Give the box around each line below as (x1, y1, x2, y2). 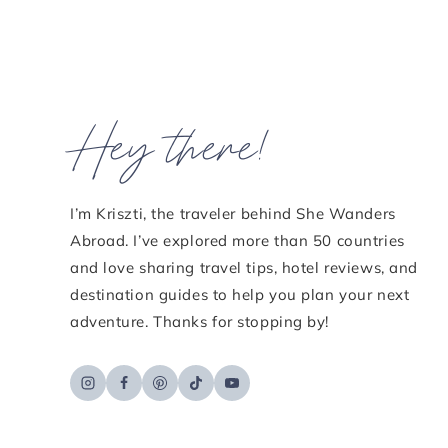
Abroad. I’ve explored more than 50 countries (70, 231, 405, 251)
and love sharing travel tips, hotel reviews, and (70, 258, 418, 278)
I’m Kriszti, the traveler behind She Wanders (70, 204, 396, 224)
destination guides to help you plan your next (70, 285, 410, 305)
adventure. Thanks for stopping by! (70, 312, 330, 332)
